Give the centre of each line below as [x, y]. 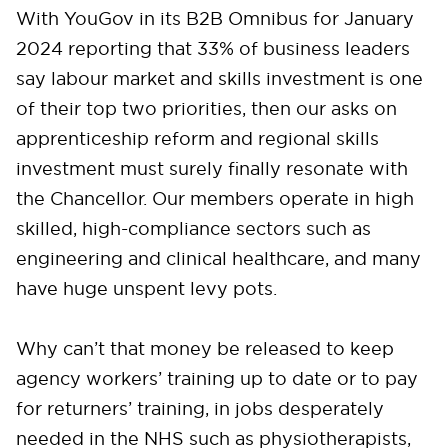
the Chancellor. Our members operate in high [215, 199]
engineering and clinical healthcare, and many [218, 259]
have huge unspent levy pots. [149, 289]
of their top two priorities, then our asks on [206, 109]
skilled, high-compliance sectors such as [193, 229]
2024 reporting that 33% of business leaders [213, 49]
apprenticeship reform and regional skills [197, 139]
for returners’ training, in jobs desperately [200, 409]
